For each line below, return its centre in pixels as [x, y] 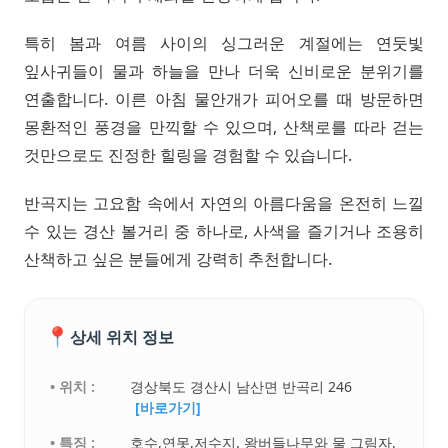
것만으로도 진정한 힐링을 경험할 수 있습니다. [188, 155]
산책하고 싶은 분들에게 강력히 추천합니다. [178, 259]
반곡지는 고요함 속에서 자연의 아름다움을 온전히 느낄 [224, 203]
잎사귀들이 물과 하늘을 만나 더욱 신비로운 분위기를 [224, 71]
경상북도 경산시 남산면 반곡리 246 [241, 387]
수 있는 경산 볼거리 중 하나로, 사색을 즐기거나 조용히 [224, 231]
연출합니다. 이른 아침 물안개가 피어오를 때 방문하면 [224, 99]
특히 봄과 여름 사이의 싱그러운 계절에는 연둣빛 [224, 43]
